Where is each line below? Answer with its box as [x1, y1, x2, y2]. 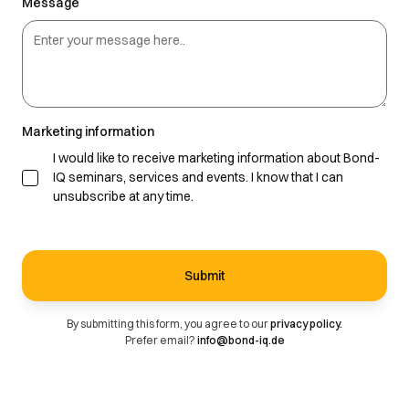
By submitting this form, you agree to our [67, 317, 270, 330]
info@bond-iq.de [196, 333, 285, 347]
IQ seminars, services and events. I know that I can [53, 169, 343, 185]
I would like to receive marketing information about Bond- [53, 150, 380, 166]
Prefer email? [124, 333, 197, 347]
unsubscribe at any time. [53, 188, 194, 204]
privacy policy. [270, 317, 342, 330]
